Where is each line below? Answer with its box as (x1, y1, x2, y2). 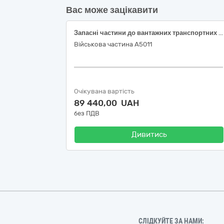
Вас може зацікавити (66, 4, 158, 15)
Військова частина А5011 (74, 40, 152, 48)
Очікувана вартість (74, 87, 134, 95)
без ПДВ (74, 109, 99, 117)
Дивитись (131, 130, 167, 139)
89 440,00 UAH (74, 98, 139, 108)
